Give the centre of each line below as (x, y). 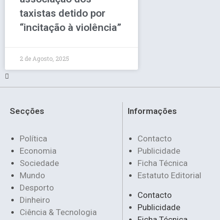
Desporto (37, 187)
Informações (152, 111)
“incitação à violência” (70, 27)
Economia (38, 151)
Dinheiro (35, 200)
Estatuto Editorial (170, 175)
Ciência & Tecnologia (58, 212)
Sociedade (39, 163)
